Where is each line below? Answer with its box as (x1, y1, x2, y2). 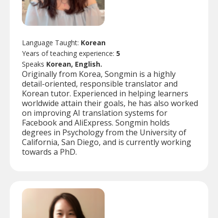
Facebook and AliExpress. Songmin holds (22, 117, 170, 128)
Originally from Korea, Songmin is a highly (22, 69, 176, 80)
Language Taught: (22, 38, 81, 48)
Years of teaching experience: (22, 49, 116, 58)
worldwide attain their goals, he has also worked (22, 98, 198, 109)
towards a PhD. (22, 146, 77, 158)
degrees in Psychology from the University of (22, 127, 186, 138)
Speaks (22, 59, 46, 69)
